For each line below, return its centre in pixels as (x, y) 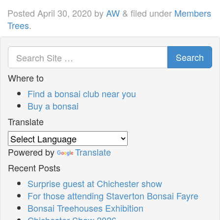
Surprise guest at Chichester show (95, 183)
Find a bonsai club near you (82, 94)
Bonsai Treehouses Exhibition (85, 208)
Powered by (32, 152)
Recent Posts (34, 168)
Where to (26, 78)
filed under (151, 13)
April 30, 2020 (65, 13)
